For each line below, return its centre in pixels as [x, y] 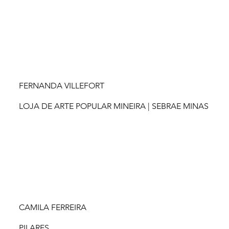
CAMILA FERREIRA [52, 208]
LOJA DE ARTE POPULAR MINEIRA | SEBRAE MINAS [114, 106]
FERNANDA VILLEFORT [61, 86]
